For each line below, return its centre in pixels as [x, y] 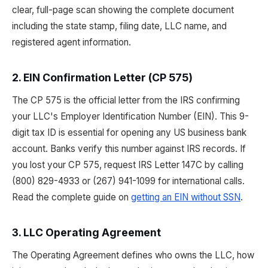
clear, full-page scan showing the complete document [123, 10]
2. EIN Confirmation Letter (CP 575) [102, 77]
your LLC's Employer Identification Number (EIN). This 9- [130, 116]
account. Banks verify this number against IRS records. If [129, 149]
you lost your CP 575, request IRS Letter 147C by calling [128, 165]
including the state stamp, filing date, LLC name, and [119, 26]
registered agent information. [71, 42]
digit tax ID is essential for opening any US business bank [129, 133]
